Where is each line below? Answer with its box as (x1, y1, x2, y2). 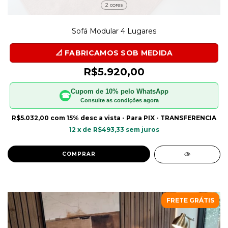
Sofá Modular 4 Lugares (72, 26, 156, 36)
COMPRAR (62, 150, 96, 157)
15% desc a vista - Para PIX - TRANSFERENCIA (67, 113, 216, 122)
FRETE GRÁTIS (166, 196, 214, 204)
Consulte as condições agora (80, 97, 159, 103)
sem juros (125, 125, 159, 133)
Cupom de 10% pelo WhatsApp (71, 87, 168, 95)
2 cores (105, 1, 123, 8)
